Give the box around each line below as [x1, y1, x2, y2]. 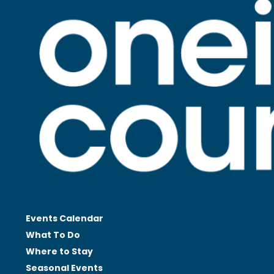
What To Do [26, 229, 80, 242]
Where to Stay [26, 245, 93, 258]
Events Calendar [26, 212, 103, 225]
